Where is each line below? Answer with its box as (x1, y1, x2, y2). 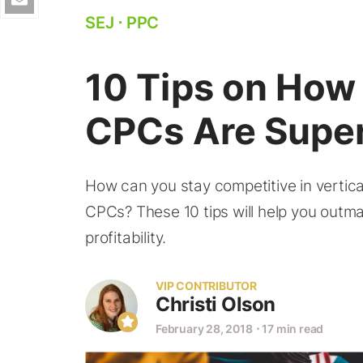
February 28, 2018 (156, 322, 253, 335)
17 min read (262, 322, 324, 335)
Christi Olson (156, 293, 275, 316)
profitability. (85, 228, 167, 247)
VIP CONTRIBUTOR (156, 279, 257, 293)
